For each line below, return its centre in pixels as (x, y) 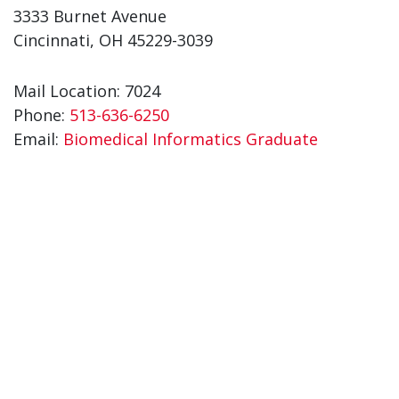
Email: (38, 138)
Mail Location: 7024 (87, 90)
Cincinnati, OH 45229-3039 (113, 40)
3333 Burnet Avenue (90, 16)
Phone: (41, 114)
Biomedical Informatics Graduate (191, 138)
